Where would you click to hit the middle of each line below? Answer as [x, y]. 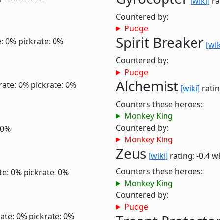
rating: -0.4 [190, 156]
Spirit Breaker [160, 42]
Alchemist [147, 86]
